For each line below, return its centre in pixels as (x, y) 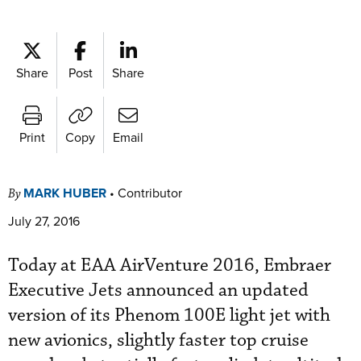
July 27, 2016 (44, 221)
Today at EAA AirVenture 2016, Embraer (170, 266)
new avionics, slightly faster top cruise (158, 340)
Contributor (150, 193)
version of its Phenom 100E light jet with (169, 315)
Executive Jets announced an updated (158, 290)
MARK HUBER (65, 193)
